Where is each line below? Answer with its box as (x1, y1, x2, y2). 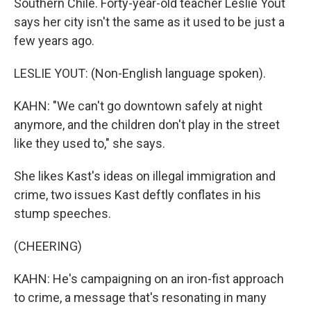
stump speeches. (14, 206, 111, 221)
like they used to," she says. (14, 136, 165, 151)
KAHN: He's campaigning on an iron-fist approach (14, 271, 284, 286)
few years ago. (14, 33, 94, 48)
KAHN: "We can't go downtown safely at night (14, 99, 262, 113)
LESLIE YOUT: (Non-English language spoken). (14, 66, 266, 81)
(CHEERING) (14, 239, 82, 253)
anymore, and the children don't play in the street (14, 117, 280, 132)
